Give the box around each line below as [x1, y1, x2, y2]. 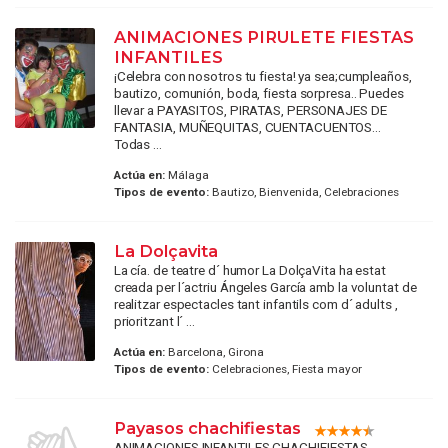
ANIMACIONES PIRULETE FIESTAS [113, 26, 414, 47]
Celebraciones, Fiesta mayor [208, 362, 362, 377]
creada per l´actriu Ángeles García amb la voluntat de [113, 278, 417, 295]
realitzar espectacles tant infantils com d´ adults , [113, 295, 398, 312]
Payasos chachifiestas [113, 418, 301, 439]
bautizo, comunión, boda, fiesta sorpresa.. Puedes [113, 84, 404, 101]
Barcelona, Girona [164, 345, 264, 360]
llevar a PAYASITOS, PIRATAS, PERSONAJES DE [113, 101, 387, 118]
